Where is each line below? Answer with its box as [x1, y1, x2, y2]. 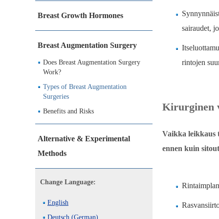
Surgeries [43, 93, 69, 100]
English [47, 199, 68, 206]
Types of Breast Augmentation [43, 83, 127, 90]
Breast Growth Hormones [38, 11, 123, 20]
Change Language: [40, 178, 96, 186]
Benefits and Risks [43, 108, 94, 115]
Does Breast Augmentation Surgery [43, 59, 140, 66]
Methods [38, 149, 66, 157]
